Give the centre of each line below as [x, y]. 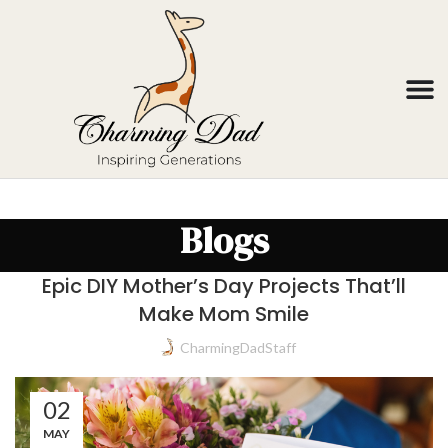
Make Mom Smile [224, 314]
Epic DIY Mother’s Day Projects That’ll [224, 286]
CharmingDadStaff [238, 348]
